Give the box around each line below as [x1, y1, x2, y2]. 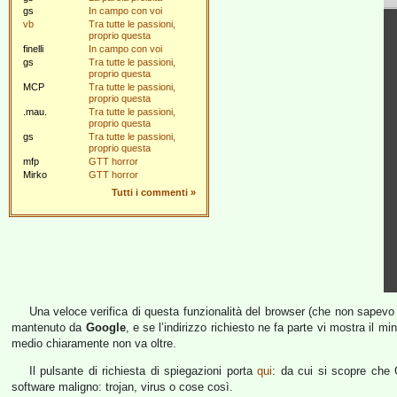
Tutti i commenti [112, 187, 188, 198]
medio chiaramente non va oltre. [12, 337, 176, 350]
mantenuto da [12, 321, 86, 334]
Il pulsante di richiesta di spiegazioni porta [28, 364, 258, 378]
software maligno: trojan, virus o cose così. [12, 380, 233, 393]
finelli [23, 43, 43, 54]
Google [85, 321, 126, 334]
